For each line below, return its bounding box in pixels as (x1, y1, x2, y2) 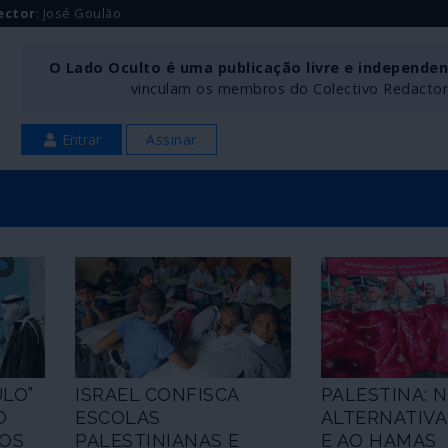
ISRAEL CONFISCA (75, 384, 239, 406)
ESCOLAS (75, 407, 161, 429)
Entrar (58, 130, 102, 149)
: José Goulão (35, 4, 121, 22)
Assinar (146, 130, 197, 149)
